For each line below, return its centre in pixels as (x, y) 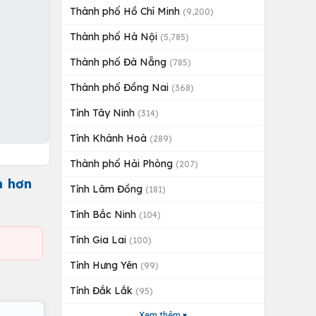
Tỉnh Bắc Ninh (104, 214)
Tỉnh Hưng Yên (105, 265)
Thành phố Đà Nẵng (120, 62)
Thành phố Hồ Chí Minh (126, 11)
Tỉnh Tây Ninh (104, 113)
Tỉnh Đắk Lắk (103, 291)
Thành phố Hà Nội (115, 37)
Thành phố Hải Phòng (123, 164)
